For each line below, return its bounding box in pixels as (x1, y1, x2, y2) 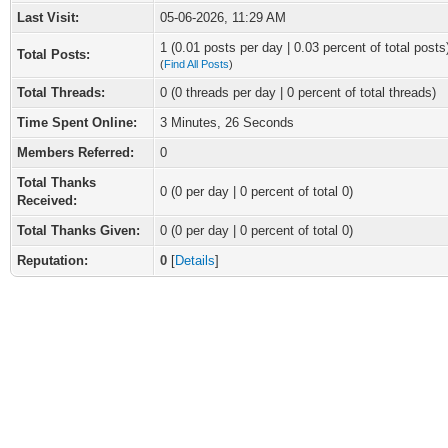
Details (175, 253, 215, 268)
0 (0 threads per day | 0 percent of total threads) (160, 85, 436, 100)
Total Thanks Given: (17, 223, 140, 238)
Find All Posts (164, 58, 229, 70)
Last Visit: (17, 10, 79, 25)
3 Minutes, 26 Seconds (160, 115, 294, 130)
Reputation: (17, 253, 88, 268)
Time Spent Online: (17, 115, 137, 130)
